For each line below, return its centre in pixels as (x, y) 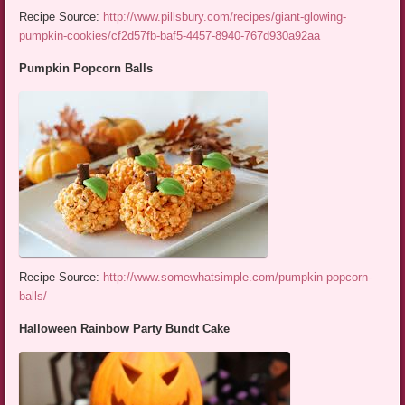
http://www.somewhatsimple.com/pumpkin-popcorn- (238, 278)
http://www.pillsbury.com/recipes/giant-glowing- (225, 16)
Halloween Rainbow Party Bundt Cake (125, 329)
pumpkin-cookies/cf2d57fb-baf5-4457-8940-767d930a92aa (170, 35)
